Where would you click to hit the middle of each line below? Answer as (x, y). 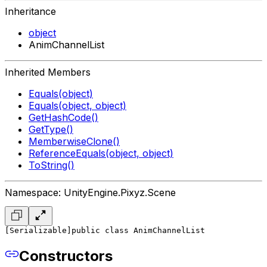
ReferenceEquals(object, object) (101, 153)
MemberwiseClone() (74, 141)
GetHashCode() (63, 117)
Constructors (66, 256)
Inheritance (30, 11)
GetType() (51, 129)
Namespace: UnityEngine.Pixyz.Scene (90, 192)
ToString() (52, 165)
